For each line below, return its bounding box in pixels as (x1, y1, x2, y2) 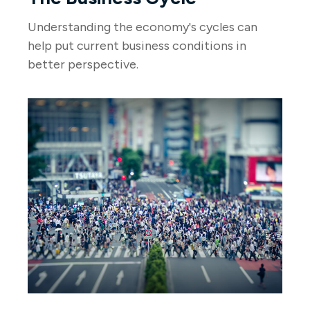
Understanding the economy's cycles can (28, 19, 257, 35)
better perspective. (28, 57, 138, 73)
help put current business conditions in (28, 38, 246, 54)
